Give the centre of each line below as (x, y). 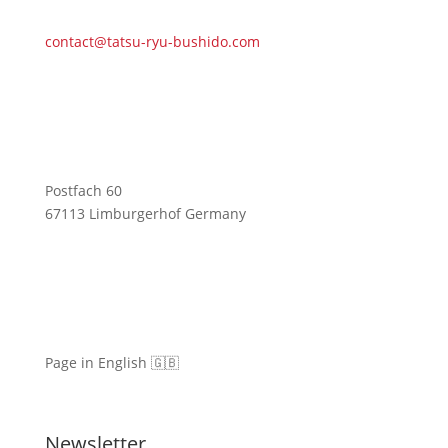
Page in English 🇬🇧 (111, 362)
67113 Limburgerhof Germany (145, 213)
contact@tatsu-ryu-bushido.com (152, 41)
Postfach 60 (83, 190)
